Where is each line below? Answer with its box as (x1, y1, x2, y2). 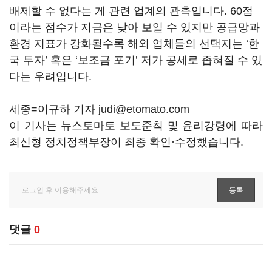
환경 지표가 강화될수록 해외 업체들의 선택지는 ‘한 (9, 38, 259, 50)
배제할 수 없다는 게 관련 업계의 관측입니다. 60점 (9, 5, 253, 17)
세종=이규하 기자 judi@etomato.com (9, 103, 189, 115)
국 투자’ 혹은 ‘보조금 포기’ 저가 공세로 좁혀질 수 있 (9, 54, 262, 66)
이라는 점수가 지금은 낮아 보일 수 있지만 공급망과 (9, 21, 260, 33)
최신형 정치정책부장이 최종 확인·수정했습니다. (9, 136, 243, 148)
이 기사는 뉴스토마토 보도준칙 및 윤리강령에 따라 (9, 120, 263, 132)
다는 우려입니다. (9, 70, 92, 83)
